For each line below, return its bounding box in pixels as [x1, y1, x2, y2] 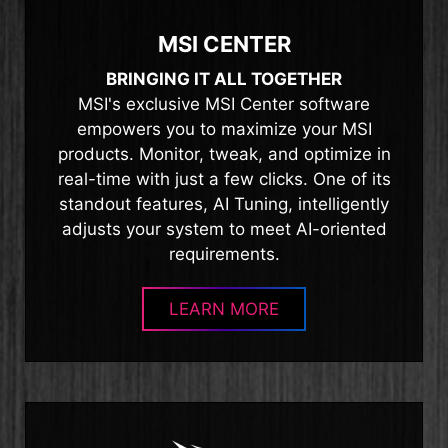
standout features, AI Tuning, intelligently [59, 194, 389, 214]
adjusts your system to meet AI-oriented [61, 219, 387, 239]
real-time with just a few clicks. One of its [57, 169, 391, 189]
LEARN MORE [169, 299, 279, 319]
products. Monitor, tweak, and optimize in [57, 144, 391, 164]
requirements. [168, 244, 280, 264]
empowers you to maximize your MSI [76, 119, 372, 139]
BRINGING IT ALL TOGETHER [106, 69, 342, 89]
